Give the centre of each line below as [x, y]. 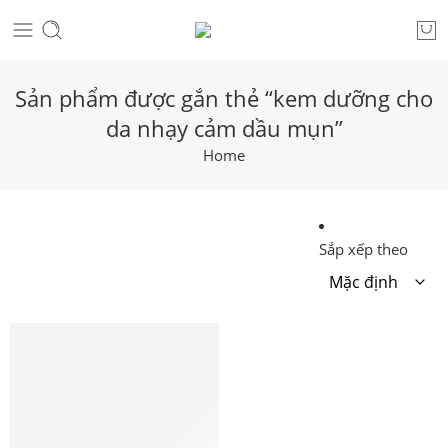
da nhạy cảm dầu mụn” [224, 128]
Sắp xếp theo [363, 249]
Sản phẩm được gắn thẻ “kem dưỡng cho [224, 98]
